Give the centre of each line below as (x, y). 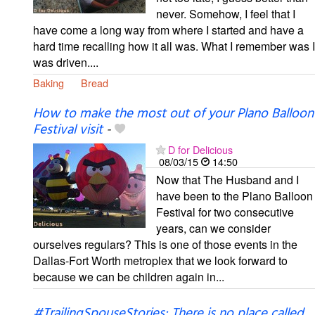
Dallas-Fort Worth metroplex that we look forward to (160, 260)
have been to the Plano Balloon (234, 195)
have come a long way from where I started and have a (168, 30)
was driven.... (66, 62)
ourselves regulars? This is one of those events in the (165, 244)
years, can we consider (213, 228)
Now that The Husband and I (227, 179)
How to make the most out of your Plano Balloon (173, 114)
